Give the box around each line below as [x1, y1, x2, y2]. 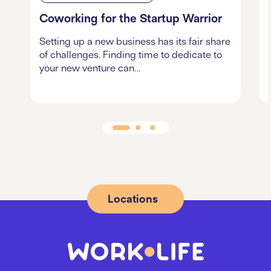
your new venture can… [39, 62, 140, 74]
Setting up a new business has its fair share [39, 35, 230, 48]
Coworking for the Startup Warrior [39, 11, 222, 26]
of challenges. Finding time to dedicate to [39, 48, 222, 61]
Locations [107, 192, 158, 206]
